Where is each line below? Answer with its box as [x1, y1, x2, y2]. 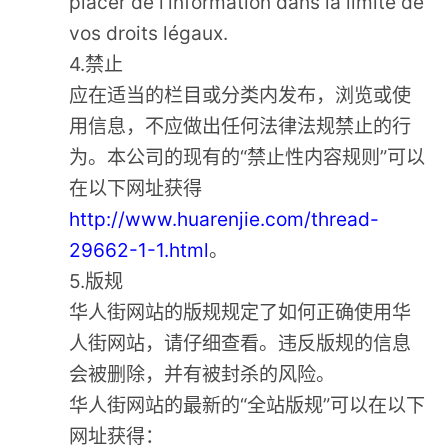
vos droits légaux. [69, 21, 229, 46]
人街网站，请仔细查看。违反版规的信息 [69, 331, 412, 356]
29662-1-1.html [69, 238, 210, 263]
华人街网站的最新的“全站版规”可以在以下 [69, 393, 426, 418]
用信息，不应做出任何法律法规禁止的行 [69, 114, 412, 139]
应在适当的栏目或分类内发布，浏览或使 [69, 83, 412, 108]
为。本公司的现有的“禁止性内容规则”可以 [69, 145, 426, 170]
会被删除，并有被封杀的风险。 [69, 362, 336, 387]
